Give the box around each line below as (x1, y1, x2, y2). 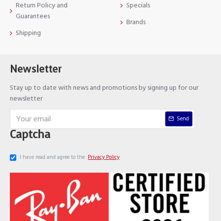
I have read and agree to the (20, 153, 86, 161)
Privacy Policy (88, 153, 119, 161)
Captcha (10, 127, 50, 142)
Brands (126, 17, 146, 27)
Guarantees (16, 11, 50, 21)
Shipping (16, 28, 41, 38)
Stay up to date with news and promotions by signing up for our (10, 82, 198, 93)
